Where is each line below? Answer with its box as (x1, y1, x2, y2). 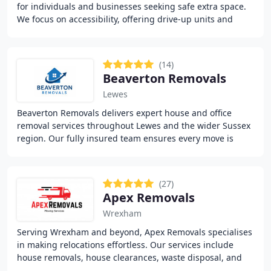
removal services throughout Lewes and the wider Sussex (17, 120, 250, 131)
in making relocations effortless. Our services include (17, 239, 233, 250)
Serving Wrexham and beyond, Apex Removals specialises (17, 226, 252, 238)
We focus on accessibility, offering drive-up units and (17, 13, 233, 25)
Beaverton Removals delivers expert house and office (17, 107, 232, 119)
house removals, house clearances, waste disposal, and (17, 252, 242, 263)
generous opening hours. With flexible (17, 26, 173, 38)
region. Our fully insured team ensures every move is (17, 132, 233, 144)
